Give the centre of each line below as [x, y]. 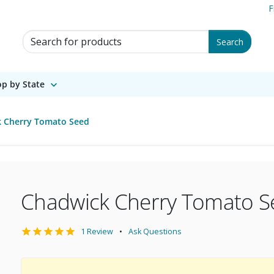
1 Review [97, 231]
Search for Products [62, 36]
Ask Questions [155, 231]
